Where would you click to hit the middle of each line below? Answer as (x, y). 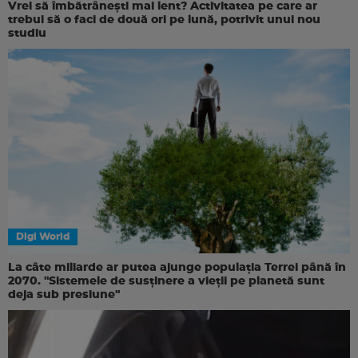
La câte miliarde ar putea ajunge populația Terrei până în (177, 268)
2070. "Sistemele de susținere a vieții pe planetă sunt (166, 282)
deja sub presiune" (64, 295)
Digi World (43, 237)
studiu (27, 33)
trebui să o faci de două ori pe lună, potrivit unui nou (164, 20)
